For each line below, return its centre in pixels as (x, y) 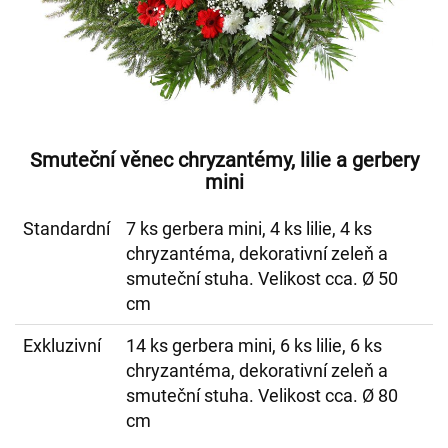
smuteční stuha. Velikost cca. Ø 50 (262, 278)
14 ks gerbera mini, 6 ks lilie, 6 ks (254, 345)
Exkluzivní (62, 345)
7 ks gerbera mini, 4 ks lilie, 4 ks (249, 228)
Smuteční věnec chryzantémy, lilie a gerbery (224, 160)
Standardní (66, 228)
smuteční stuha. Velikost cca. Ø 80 (262, 395)
